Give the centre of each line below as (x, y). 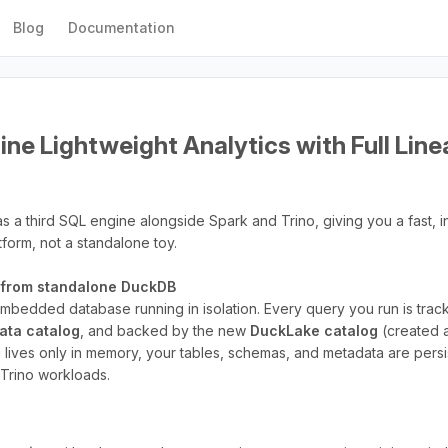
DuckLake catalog (314, 330)
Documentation (122, 27)
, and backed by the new (165, 330)
